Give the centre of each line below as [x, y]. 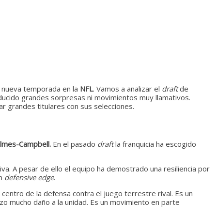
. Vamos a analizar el [127, 88]
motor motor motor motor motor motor [125, 177]
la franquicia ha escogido [156, 144]
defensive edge [29, 177]
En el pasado [74, 144]
